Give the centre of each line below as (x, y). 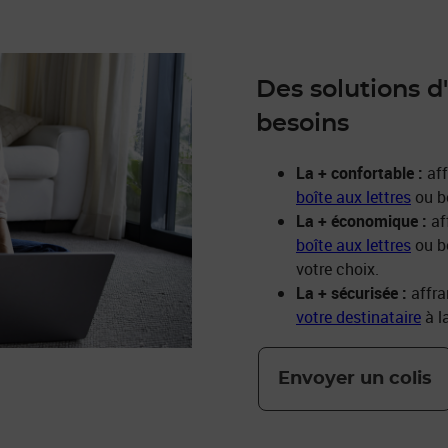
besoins (302, 124)
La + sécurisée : (351, 293)
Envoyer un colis (355, 378)
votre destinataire (358, 317)
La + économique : (361, 221)
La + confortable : (359, 173)
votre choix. (337, 269)
